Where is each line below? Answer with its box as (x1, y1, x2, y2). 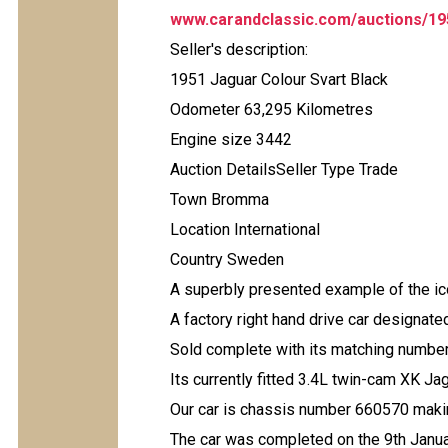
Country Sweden (170, 250, 284, 269)
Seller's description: (170, 40, 308, 59)
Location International (170, 220, 320, 239)
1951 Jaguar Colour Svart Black (170, 70, 388, 89)
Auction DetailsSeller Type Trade (170, 160, 398, 179)
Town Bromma (170, 190, 269, 209)
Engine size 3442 (170, 130, 292, 149)
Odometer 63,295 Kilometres (170, 100, 373, 119)
